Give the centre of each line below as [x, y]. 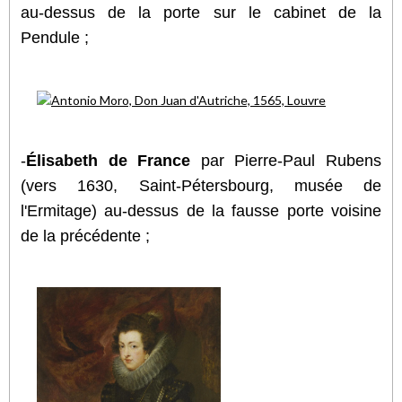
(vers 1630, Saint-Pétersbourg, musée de [201, 185]
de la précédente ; [85, 236]
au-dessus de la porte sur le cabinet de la [201, 12]
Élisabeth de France [109, 160]
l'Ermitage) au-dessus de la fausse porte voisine [201, 210]
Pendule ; [55, 37]
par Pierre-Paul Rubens [286, 160]
